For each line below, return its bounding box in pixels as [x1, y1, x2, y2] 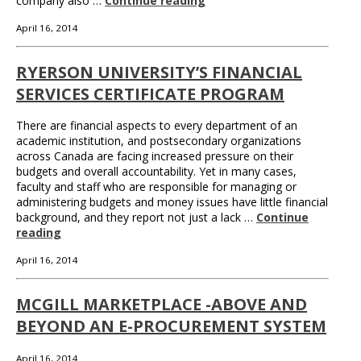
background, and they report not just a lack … [16, 210, 256, 226]
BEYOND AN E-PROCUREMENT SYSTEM [16, 314, 326, 337]
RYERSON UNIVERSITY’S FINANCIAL [16, 60, 302, 83]
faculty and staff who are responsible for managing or [16, 179, 297, 195]
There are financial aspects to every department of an [16, 118, 297, 134]
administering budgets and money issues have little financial [16, 194, 328, 210]
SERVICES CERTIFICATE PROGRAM [16, 82, 284, 105]
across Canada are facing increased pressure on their [16, 148, 293, 164]
